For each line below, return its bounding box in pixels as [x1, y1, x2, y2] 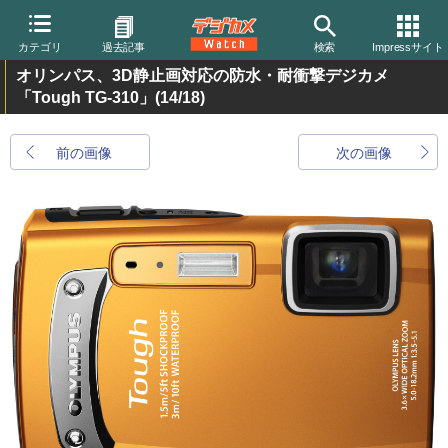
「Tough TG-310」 [16, 89, 155, 106]
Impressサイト [371, 41, 445, 53]
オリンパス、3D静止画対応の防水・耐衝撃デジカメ [16, 67, 389, 84]
